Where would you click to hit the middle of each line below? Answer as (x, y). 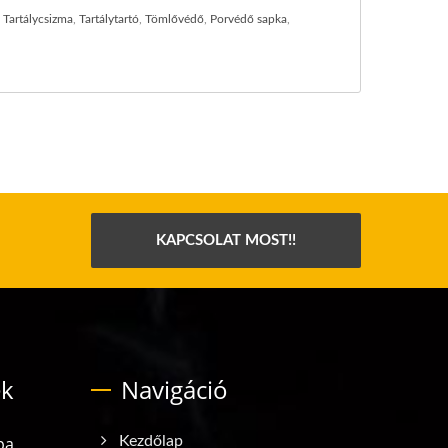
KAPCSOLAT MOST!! (226, 240)
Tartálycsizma (38, 19)
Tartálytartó (109, 19)
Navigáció (174, 389)
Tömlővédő (174, 19)
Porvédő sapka (248, 19)
